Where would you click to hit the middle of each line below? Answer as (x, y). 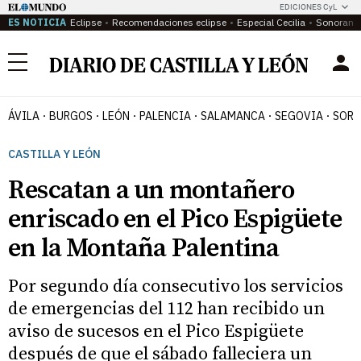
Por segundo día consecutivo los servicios (176, 286)
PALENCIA (165, 116)
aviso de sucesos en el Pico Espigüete (156, 332)
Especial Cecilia (271, 22)
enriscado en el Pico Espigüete (175, 220)
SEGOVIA (299, 116)
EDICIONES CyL (308, 7)
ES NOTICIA (37, 22)
